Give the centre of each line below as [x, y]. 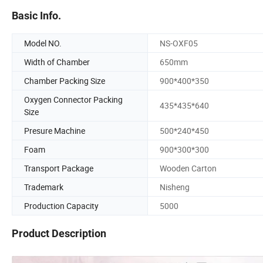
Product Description [59, 234]
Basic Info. [36, 15]
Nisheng [175, 187]
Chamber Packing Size [65, 80]
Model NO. [43, 43]
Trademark [44, 187]
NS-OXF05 [179, 43]
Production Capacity [61, 205]
